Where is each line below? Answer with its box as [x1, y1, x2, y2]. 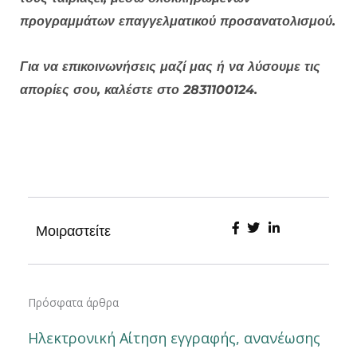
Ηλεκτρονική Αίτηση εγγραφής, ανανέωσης [28, 328, 320, 348]
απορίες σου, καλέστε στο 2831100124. [20, 82, 257, 98]
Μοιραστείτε [36, 222, 111, 241]
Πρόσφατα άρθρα [28, 295, 119, 311]
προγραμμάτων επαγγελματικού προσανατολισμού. [20, 14, 335, 29]
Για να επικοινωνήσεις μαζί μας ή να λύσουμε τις [20, 59, 320, 75]
